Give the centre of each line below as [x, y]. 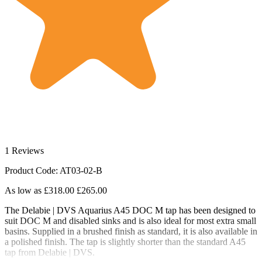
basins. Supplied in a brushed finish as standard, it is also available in [131, 231]
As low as [23, 190]
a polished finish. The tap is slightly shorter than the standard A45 [125, 242]
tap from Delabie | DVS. [50, 252]
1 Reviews [24, 151]
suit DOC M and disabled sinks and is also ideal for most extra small [130, 221]
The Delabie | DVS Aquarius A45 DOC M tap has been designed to [130, 210]
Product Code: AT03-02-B [54, 170]
